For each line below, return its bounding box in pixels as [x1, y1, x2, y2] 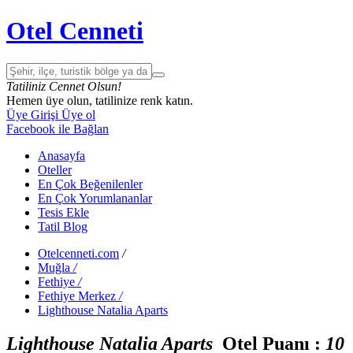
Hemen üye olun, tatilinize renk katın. [6, 93, 193, 107]
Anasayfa [38, 148, 85, 162]
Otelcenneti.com [38, 246, 119, 260]
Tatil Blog [38, 219, 87, 233]
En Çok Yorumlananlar [38, 191, 152, 205]
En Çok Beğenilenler [38, 176, 143, 191]
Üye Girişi [6, 107, 58, 121]
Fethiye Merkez [38, 288, 116, 303]
